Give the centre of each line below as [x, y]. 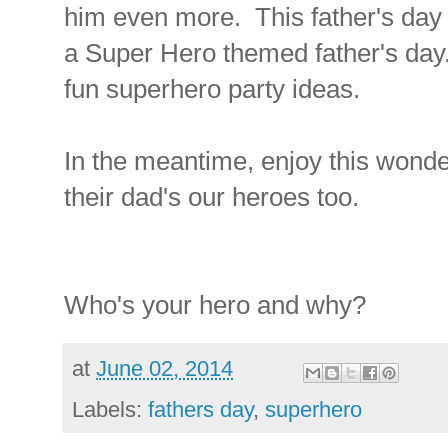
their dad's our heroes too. [211, 197]
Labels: [110, 409]
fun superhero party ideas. [212, 89]
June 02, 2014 [164, 369]
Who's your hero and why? [215, 305]
